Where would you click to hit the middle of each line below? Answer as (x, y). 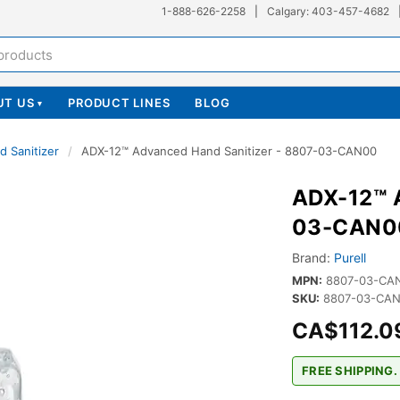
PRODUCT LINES (119, 103)
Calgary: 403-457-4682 (328, 11)
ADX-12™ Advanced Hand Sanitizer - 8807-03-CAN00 (229, 151)
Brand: (311, 258)
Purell (350, 258)
